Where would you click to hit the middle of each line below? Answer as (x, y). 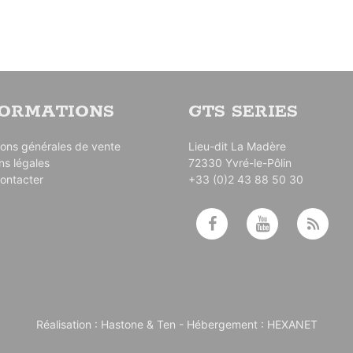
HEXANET (292, 325)
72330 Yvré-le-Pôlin (240, 163)
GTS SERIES (243, 112)
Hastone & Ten (138, 325)
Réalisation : (68, 325)
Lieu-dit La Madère (237, 147)
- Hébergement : (221, 325)
